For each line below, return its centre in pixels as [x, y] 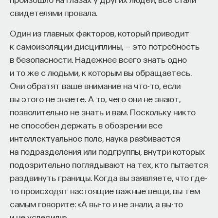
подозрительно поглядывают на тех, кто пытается [109, 164]
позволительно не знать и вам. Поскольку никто [103, 112]
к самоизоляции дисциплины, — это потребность [105, 46]
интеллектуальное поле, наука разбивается [95, 138]
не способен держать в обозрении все [86, 125]
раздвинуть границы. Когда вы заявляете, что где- [109, 177]
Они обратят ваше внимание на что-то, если [95, 85]
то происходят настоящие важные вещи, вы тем [105, 191]
